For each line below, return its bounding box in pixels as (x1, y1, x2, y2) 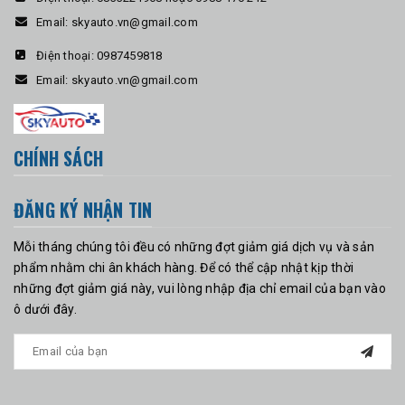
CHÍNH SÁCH (14, 145, 103, 173)
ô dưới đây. (14, 302, 77, 317)
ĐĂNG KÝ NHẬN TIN (14, 196, 153, 224)
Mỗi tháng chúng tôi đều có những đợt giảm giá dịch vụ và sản (14, 240, 374, 255)
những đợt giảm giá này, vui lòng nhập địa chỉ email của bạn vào (14, 281, 386, 297)
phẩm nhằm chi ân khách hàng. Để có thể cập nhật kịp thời (14, 260, 353, 276)
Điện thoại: (36, 48, 97, 62)
